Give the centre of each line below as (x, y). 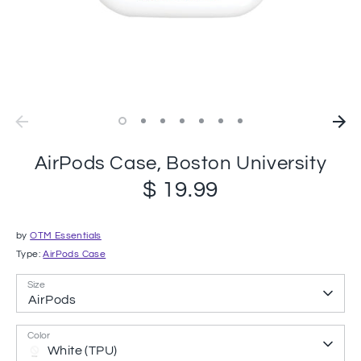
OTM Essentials (66, 236)
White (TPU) (83, 351)
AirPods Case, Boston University (180, 163)
